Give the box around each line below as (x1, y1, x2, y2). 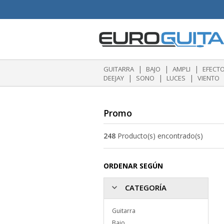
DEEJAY (103, 73, 124, 82)
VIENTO (197, 73, 219, 82)
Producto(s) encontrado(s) (115, 131, 203, 141)
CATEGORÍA (123, 182, 166, 193)
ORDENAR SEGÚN (103, 161, 163, 171)
